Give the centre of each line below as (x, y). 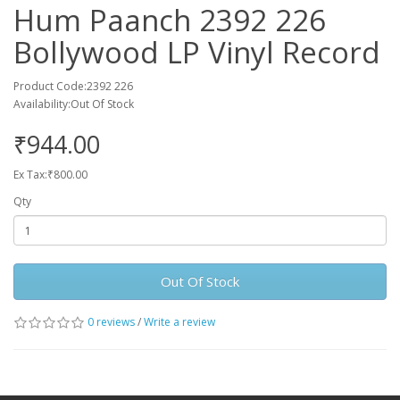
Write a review (179, 322)
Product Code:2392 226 (73, 86)
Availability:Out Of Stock (74, 104)
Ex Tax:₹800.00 (50, 175)
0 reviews (111, 322)
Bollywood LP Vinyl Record (197, 52)
